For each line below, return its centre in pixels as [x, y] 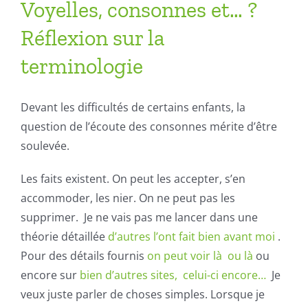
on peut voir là [186, 256]
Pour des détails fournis [84, 256]
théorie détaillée [64, 236]
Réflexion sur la [92, 38]
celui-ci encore [220, 275]
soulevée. [45, 146]
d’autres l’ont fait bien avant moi [193, 236]
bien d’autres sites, [131, 275]
